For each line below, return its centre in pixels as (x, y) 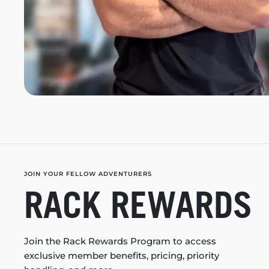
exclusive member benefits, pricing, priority (122, 256)
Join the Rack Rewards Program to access (120, 241)
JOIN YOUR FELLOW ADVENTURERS (88, 174)
